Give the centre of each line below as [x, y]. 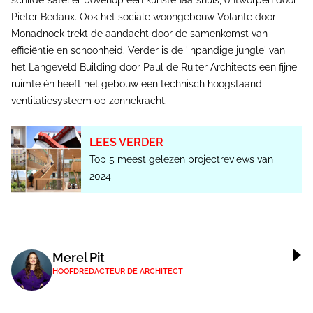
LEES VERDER [126, 143]
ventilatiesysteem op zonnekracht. [89, 101]
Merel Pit [79, 258]
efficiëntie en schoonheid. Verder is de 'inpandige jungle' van [148, 51]
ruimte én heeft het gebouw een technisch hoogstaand [137, 84]
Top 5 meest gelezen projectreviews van [181, 160]
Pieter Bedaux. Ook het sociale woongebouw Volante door [144, 17]
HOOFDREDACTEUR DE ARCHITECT [118, 272]
